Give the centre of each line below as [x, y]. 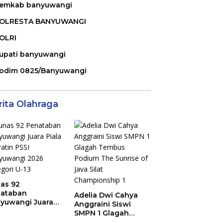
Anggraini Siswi [103, 204]
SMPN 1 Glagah [102, 213]
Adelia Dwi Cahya [106, 195]
